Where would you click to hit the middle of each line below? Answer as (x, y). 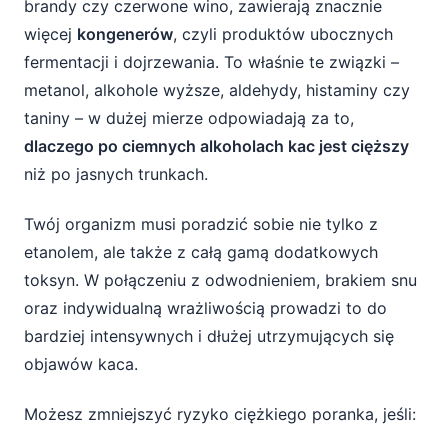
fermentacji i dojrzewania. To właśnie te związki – (211, 62)
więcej (50, 34)
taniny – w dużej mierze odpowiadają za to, (189, 118)
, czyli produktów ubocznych (283, 34)
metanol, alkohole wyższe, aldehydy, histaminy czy (217, 90)
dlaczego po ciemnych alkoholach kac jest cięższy (216, 146)
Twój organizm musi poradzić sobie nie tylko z (201, 224)
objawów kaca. (81, 364)
